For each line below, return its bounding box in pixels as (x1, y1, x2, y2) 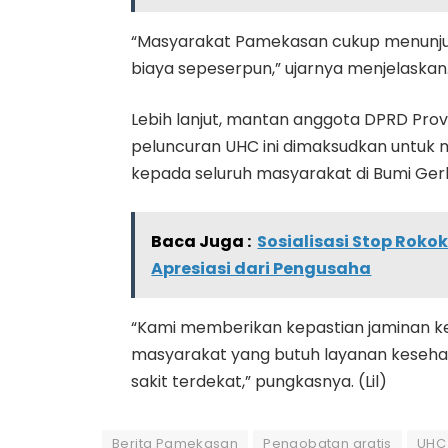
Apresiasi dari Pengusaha (151, 256, 372, 280)
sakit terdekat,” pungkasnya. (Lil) (131, 369, 388, 393)
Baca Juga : (151, 229, 252, 253)
